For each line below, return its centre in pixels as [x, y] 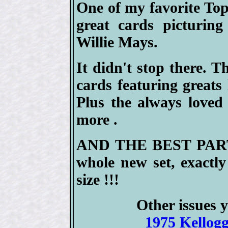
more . [97, 119]
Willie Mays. [117, 42]
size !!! [98, 179]
